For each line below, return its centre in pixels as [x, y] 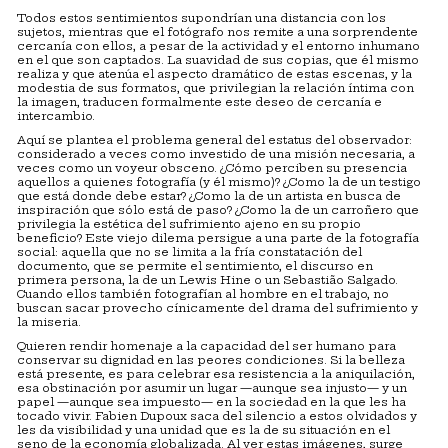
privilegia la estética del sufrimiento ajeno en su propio [189, 224]
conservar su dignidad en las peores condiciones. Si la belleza [211, 360]
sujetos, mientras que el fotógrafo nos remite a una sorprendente [217, 32]
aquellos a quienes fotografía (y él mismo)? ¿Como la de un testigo [219, 182]
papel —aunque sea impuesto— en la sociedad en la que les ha [211, 402]
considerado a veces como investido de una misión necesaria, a [216, 154]
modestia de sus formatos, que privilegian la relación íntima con [215, 88]
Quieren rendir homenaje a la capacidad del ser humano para [206, 346]
